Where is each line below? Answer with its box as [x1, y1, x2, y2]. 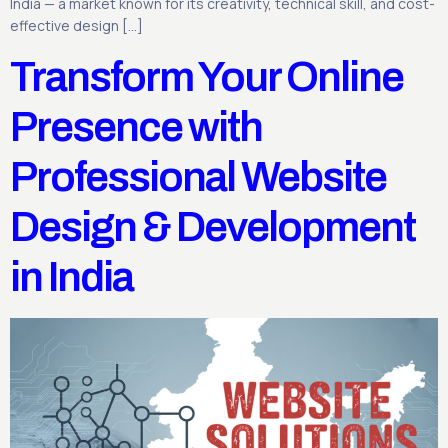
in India [10, 253, 133, 300]
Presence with [10, 103, 262, 150]
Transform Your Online [10, 53, 403, 100]
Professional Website [10, 153, 386, 200]
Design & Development [10, 203, 415, 250]
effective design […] [10, 16, 143, 36]
